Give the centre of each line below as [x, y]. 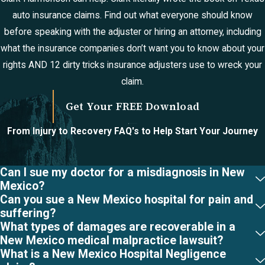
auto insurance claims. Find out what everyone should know [132, 16]
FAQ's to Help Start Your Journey [186, 131]
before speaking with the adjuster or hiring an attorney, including [132, 32]
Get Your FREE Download [132, 106]
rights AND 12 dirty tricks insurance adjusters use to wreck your [132, 65]
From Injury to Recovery [61, 131]
